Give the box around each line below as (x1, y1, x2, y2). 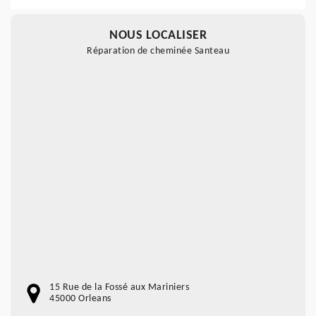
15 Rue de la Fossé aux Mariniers (49, 282, 189, 293)
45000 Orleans (49, 293, 111, 304)
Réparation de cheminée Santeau (87, 46, 229, 56)
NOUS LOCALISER (109, 29, 207, 42)
